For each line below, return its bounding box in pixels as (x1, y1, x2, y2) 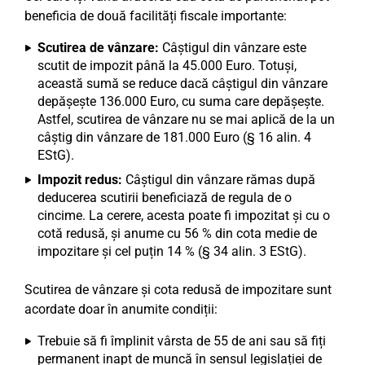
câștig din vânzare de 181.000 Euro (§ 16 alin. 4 (37, 130, 311, 145)
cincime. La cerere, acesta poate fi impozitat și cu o (37, 208, 330, 223)
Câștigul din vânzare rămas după (122, 172, 315, 187)
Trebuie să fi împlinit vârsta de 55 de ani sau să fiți (37, 333, 326, 349)
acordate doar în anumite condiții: (24, 301, 218, 317)
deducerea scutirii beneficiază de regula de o (37, 190, 292, 205)
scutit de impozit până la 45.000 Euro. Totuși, (37, 58, 297, 73)
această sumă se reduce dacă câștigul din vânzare (37, 76, 328, 91)
